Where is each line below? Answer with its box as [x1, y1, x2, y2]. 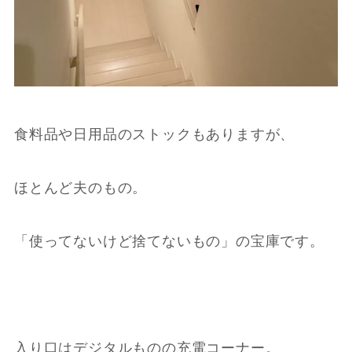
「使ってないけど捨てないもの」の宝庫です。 [13, 233, 324, 250]
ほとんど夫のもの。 [13, 180, 148, 196]
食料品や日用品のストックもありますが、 [13, 126, 295, 143]
